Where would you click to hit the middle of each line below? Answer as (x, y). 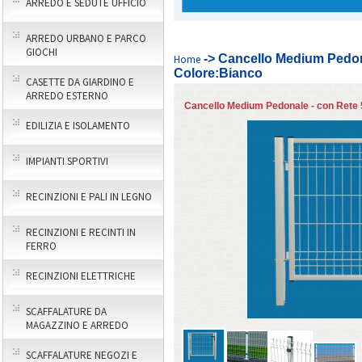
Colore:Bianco (218, 73)
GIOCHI (42, 52)
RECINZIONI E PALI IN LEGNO (89, 197)
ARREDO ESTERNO (67, 96)
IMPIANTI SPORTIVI (67, 161)
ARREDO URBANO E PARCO (86, 38)
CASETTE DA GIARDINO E (80, 82)
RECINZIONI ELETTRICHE (81, 276)
